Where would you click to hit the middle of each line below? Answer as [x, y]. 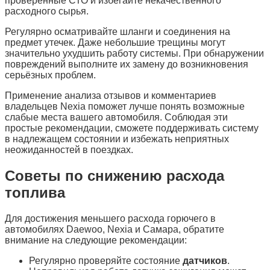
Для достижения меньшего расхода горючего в [110, 218]
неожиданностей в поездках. [69, 149]
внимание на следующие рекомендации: [96, 240]
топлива [35, 192]
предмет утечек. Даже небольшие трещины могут [115, 42]
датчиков [205, 260]
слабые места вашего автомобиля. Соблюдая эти [116, 117]
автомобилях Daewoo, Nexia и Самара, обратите [115, 229]
